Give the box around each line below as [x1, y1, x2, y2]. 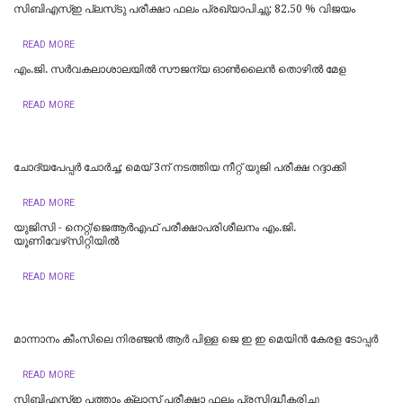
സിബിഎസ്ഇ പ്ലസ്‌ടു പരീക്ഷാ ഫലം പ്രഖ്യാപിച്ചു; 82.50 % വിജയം [13, 2, 355, 15]
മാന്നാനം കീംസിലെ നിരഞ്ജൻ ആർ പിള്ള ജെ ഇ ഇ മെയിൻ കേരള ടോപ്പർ [13, 332, 378, 345]
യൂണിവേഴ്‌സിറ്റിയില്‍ [13, 234, 119, 247]
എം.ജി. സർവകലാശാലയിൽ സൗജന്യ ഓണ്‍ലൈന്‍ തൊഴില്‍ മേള [13, 62, 346, 76]
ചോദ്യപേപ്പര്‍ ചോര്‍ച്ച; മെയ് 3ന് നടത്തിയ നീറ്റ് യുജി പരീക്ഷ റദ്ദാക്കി [13, 160, 346, 174]
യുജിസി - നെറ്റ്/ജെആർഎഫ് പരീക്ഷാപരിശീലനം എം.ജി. [13, 220, 296, 234]
